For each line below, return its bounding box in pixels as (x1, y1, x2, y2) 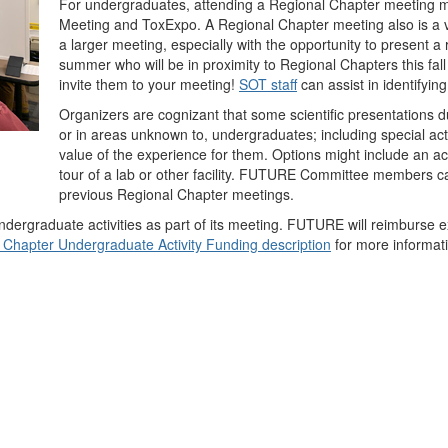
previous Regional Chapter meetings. (59, 183, 294, 204)
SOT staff (239, 73, 297, 94)
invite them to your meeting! (59, 73, 239, 94)
